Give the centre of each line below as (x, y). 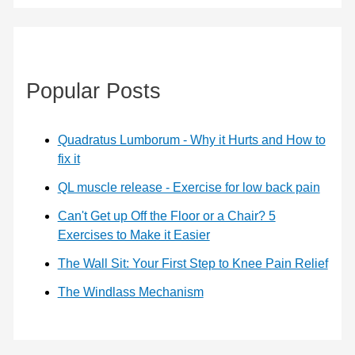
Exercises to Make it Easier (134, 235)
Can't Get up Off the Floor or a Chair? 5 (166, 216)
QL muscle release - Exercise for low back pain (189, 187)
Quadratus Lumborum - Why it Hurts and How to (191, 139)
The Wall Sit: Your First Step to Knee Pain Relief (193, 263)
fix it (69, 158)
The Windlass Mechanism (130, 292)
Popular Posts (93, 91)
